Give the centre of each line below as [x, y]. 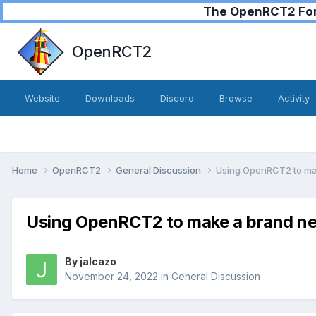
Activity [294, 98]
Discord [177, 98]
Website [42, 98]
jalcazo [98, 262]
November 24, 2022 [111, 276]
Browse [236, 98]
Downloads [110, 98]
